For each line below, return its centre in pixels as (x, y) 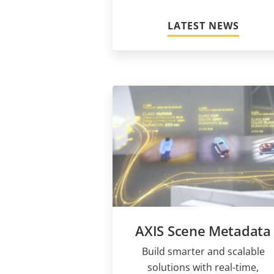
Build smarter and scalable (203, 251)
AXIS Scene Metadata (203, 230)
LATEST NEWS (203, 26)
